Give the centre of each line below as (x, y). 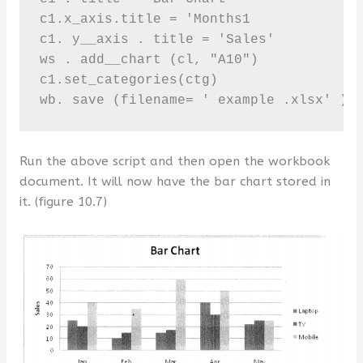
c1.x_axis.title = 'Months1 (145, 20)
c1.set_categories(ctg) (128, 81)
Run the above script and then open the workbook (174, 161)
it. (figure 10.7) (63, 201)
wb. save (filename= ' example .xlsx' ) (193, 101)
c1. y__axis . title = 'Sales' (157, 40)
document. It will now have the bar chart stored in (175, 181)
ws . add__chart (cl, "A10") (149, 60)
